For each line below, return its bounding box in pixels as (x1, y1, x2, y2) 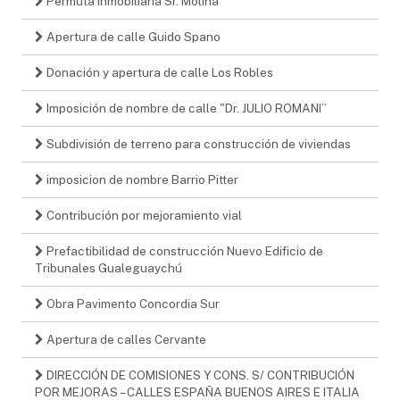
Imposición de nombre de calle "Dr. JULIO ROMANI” (44, 100, 327, 115)
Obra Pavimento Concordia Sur (44, 296, 220, 311)
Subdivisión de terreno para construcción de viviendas (44, 136, 351, 151)
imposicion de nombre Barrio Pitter (44, 171, 238, 187)
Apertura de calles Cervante (44, 331, 206, 346)
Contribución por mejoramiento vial (44, 207, 242, 222)
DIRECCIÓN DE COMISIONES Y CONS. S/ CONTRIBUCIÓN (44, 367, 354, 382)
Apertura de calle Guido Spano (44, 29, 221, 44)
